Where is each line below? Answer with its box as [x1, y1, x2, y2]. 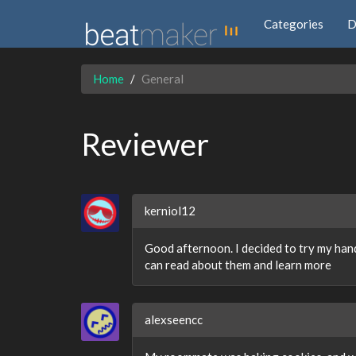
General [141, 72, 184, 86]
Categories [264, 16, 323, 31]
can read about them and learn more [145, 257, 331, 272]
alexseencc [145, 312, 203, 327]
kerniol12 [145, 203, 195, 218]
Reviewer [81, 126, 209, 162]
